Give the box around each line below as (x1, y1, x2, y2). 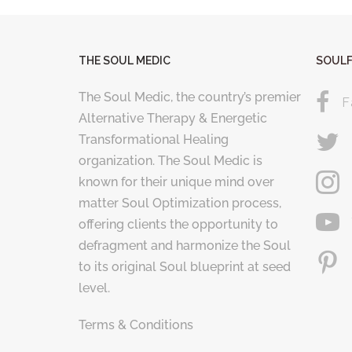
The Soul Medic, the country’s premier (79, 90, 301, 105)
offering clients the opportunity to (79, 217, 278, 233)
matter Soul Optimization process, (79, 196, 281, 211)
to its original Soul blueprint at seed (79, 259, 291, 275)
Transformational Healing (79, 132, 229, 148)
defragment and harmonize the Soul (79, 238, 291, 254)
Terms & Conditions (79, 317, 193, 333)
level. (79, 280, 110, 296)
